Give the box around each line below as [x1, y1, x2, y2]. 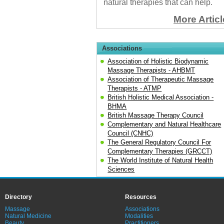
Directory [5, 193, 32, 200]
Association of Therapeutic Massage [107, 75, 214, 83]
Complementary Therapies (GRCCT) [107, 147, 212, 155]
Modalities [125, 212, 153, 219]
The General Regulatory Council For [107, 138, 211, 146]
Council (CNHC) [107, 129, 153, 137]
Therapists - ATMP [107, 84, 162, 92]
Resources [125, 193, 156, 200]
